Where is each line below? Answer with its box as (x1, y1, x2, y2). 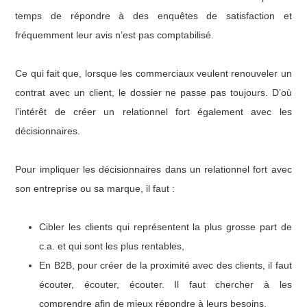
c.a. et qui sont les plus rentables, (39, 240, 185, 251)
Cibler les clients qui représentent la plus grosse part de (39, 221, 292, 232)
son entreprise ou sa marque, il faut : (15, 182, 175, 194)
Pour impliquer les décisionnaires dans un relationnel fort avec (15, 163, 292, 175)
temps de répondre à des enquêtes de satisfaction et (15, 10, 292, 21)
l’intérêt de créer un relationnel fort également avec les (15, 106, 292, 117)
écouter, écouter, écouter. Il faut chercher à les (39, 278, 292, 290)
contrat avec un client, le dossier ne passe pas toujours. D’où (15, 86, 292, 98)
